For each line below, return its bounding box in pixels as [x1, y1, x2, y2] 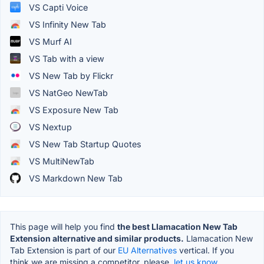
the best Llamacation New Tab [117, 221, 237, 232]
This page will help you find [10, 221, 117, 232]
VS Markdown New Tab [27, 173, 123, 183]
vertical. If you [177, 245, 234, 255]
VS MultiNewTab [27, 156, 94, 166]
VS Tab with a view [27, 53, 104, 64]
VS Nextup [27, 121, 72, 132]
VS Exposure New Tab [27, 104, 118, 115]
